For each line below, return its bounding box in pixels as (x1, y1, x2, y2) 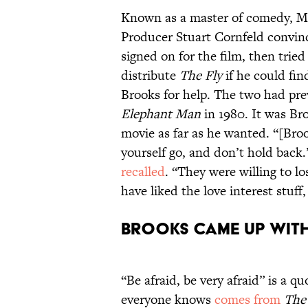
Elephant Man (121, 104, 201, 123)
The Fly (179, 65, 222, 85)
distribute (121, 65, 179, 85)
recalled (121, 162, 165, 181)
